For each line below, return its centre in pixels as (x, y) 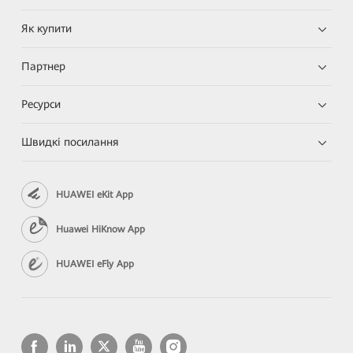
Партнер (44, 66)
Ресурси (41, 104)
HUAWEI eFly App (95, 264)
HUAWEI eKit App (95, 194)
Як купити (47, 28)
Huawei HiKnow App (101, 229)
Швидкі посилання (70, 142)
